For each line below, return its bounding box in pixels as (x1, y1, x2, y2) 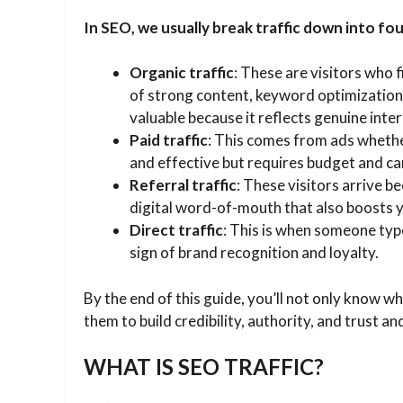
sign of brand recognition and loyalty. (130, 243, 379, 263)
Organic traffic (130, 63, 234, 83)
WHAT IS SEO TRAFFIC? (84, 354, 324, 381)
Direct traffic (130, 220, 223, 240)
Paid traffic (130, 130, 208, 150)
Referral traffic (130, 175, 237, 195)
